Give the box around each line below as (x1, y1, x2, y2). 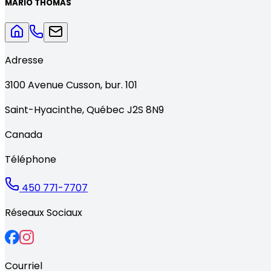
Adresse (5, 53, 44, 68)
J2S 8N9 (127, 103, 164, 117)
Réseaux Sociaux (5, 206, 82, 220)
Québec (87, 103, 125, 117)
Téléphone (5, 152, 56, 167)
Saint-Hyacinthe (5, 103, 82, 117)
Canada (5, 128, 42, 142)
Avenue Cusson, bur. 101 (28, 78, 137, 93)
